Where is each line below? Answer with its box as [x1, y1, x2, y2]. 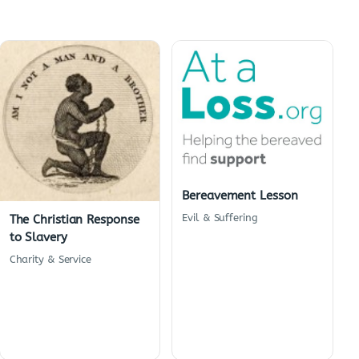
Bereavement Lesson [182, 188, 298, 204]
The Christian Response [9, 212, 139, 228]
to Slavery [9, 230, 67, 245]
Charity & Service [9, 253, 91, 266]
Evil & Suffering [182, 212, 258, 224]
